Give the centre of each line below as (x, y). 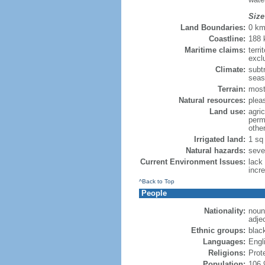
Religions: (227, 253)
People (154, 193)
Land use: (227, 112)
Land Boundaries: (213, 28)
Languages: (224, 242)
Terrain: (231, 89)
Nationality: (224, 211)
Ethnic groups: (218, 230)
